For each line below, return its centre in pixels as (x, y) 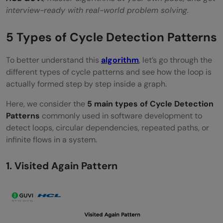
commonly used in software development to (121, 115)
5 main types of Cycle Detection (150, 104)
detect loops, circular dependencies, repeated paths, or (108, 127)
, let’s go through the (175, 60)
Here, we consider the (47, 104)
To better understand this (54, 60)
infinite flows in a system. (52, 139)
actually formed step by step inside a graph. (86, 84)
